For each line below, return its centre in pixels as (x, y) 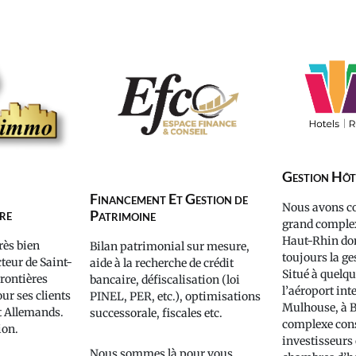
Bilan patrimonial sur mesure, (170, 246)
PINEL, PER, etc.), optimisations (176, 296)
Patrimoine (123, 215)
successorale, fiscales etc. (157, 313)
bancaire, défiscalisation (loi (165, 279)
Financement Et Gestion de (169, 198)
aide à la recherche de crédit (162, 263)
